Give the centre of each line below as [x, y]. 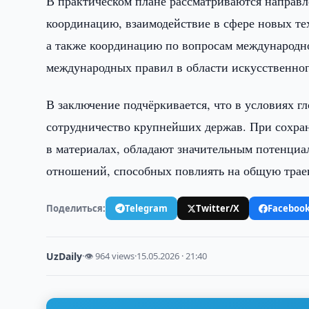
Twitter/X [218, 208]
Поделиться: [76, 208]
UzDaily [64, 256]
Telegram [147, 208]
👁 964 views [110, 256]
